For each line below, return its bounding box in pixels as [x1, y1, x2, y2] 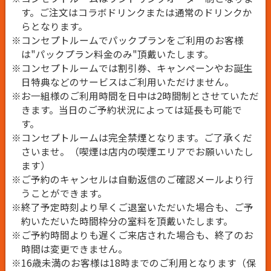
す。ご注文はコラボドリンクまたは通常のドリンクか [21, 5, 252, 19]
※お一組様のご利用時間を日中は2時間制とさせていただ [11, 88, 259, 103]
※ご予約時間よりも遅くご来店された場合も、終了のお [11, 227, 253, 242]
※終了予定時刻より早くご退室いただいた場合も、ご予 [11, 200, 253, 214]
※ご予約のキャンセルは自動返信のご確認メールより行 [11, 172, 253, 186]
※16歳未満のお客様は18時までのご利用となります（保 [11, 255, 256, 270]
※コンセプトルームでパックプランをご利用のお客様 [11, 33, 244, 47]
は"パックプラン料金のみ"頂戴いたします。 [21, 47, 214, 61]
